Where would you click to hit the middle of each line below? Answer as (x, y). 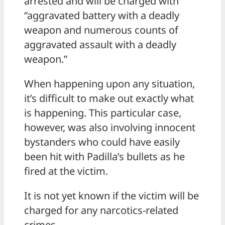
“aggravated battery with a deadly (102, 16)
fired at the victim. (66, 171)
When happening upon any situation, (109, 84)
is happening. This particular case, (103, 113)
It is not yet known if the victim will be (111, 196)
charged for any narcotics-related (101, 210)
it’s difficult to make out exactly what (109, 98)
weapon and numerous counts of (101, 30)
